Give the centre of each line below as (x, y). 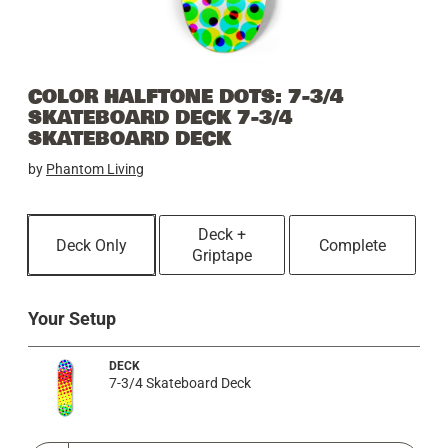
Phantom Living (95, 169)
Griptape (222, 256)
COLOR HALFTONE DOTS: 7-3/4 (185, 96)
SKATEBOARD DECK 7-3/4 (160, 117)
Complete (353, 245)
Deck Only (91, 245)
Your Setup (72, 318)
